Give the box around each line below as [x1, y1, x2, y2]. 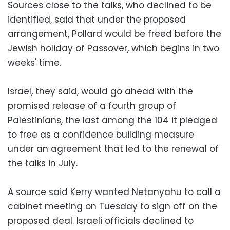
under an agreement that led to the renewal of [8, 142, 219, 155]
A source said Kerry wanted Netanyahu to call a [8, 185, 221, 198]
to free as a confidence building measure [8, 128, 194, 141]
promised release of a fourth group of [8, 99, 176, 112]
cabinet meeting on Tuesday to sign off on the [8, 200, 217, 213]
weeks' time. [8, 56, 61, 69]
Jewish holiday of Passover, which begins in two [8, 42, 219, 54]
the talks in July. [8, 157, 78, 169]
